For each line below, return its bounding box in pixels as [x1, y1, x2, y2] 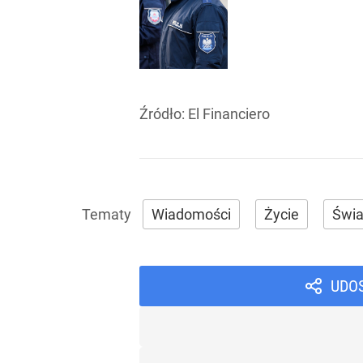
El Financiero [188, 105, 270, 122]
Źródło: [139, 105, 188, 122]
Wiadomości [152, 206, 231, 223]
